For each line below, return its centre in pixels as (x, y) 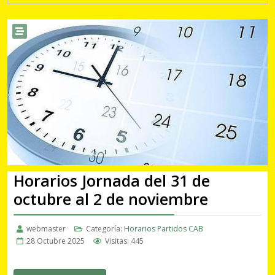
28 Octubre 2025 (56, 241)
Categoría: (104, 229)
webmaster (46, 229)
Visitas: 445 (124, 241)
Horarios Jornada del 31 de (112, 181)
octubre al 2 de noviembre (111, 199)
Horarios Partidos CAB (164, 229)
